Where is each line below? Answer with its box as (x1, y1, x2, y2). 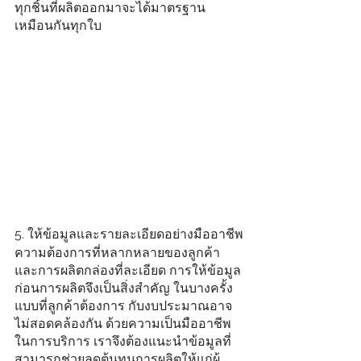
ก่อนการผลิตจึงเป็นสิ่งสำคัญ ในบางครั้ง (15, 280, 233, 296)
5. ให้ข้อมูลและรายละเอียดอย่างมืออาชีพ (15, 226, 243, 242)
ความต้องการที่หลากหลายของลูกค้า (15, 244, 223, 260)
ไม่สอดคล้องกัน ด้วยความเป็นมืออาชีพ (15, 315, 231, 331)
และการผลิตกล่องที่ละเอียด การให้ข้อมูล (15, 262, 241, 278)
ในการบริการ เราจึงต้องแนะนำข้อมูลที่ (15, 333, 231, 349)
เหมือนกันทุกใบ (15, 18, 102, 34)
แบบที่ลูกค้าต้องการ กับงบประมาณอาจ (15, 297, 232, 313)
